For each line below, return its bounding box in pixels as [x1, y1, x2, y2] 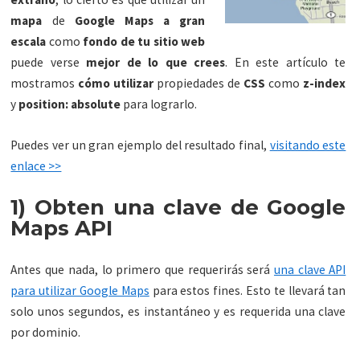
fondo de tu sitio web [83, 34, 206, 50]
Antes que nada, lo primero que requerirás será [10, 262, 274, 278]
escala [10, 34, 47, 50]
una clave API [273, 262, 346, 278]
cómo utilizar [78, 76, 157, 92]
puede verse [10, 55, 87, 71]
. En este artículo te [225, 55, 346, 71]
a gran [163, 13, 206, 29]
